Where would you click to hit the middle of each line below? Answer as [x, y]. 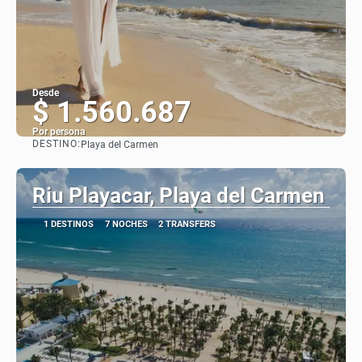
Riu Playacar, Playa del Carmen [179, 195]
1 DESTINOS [68, 224]
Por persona [59, 131]
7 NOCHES [126, 224]
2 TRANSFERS [187, 224]
